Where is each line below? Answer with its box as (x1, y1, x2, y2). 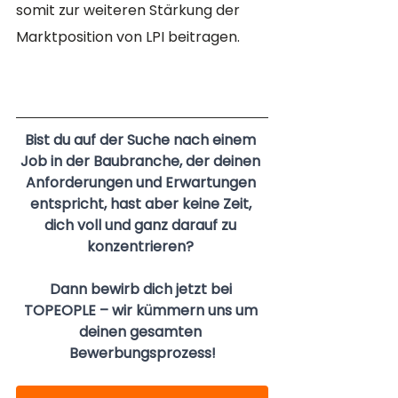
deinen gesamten (79, 322, 205, 343)
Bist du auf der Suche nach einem (25, 130, 259, 151)
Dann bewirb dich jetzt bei (49, 279, 235, 300)
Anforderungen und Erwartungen (25, 172, 259, 194)
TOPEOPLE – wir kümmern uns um (23, 300, 261, 322)
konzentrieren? (87, 236, 197, 258)
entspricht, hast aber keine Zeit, (29, 194, 255, 215)
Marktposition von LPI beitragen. (16, 27, 240, 48)
